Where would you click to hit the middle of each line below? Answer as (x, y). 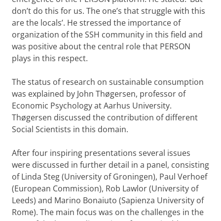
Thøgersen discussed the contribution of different (105, 117)
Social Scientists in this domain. (70, 129)
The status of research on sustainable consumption (108, 82)
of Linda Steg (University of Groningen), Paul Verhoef (110, 177)
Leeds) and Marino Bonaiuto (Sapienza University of (108, 200)
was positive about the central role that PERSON (101, 46)
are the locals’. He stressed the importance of (96, 23)
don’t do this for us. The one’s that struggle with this (109, 11)
